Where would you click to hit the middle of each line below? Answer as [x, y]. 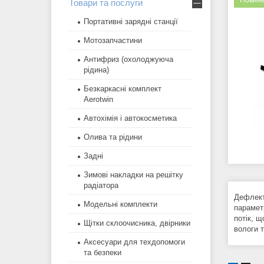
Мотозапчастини [113, 41]
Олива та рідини [113, 137]
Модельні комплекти [121, 204]
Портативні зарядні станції [131, 22]
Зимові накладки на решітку [133, 175]
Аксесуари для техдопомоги [134, 242]
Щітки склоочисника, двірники [137, 223]
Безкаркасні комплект [123, 89]
